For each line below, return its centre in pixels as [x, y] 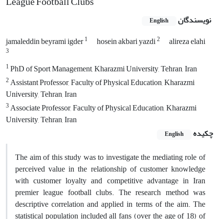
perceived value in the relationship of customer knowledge [110, 169]
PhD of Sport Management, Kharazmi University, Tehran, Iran [103, 69]
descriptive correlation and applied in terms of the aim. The [110, 204]
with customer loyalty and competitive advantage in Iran [110, 181]
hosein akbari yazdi [127, 42]
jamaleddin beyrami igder [45, 42]
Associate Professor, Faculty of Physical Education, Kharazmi [103, 108]
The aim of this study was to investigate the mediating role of [110, 157]
